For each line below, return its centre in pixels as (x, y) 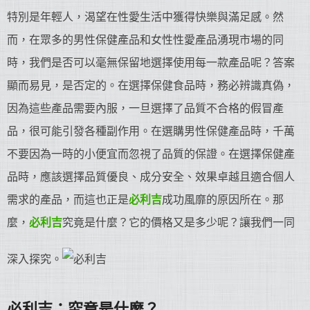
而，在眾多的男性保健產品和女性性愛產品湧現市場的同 (145, 40)
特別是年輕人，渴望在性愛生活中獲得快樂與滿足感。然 (145, 17)
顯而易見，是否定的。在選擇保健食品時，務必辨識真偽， (151, 85)
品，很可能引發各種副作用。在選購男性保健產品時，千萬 (151, 131)
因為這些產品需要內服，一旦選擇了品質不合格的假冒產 (145, 108)
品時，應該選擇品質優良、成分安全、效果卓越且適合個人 (151, 177)
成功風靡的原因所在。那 (223, 200)
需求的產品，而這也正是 (68, 200)
